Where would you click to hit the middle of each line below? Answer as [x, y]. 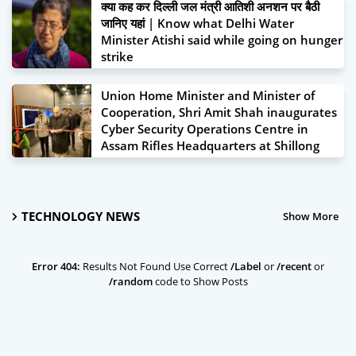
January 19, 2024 [151, 170]
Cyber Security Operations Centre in [205, 129]
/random [130, 281]
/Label [246, 266]
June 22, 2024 [144, 81]
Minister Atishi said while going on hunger [222, 40]
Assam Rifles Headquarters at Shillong [210, 145]
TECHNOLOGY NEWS [81, 216]
